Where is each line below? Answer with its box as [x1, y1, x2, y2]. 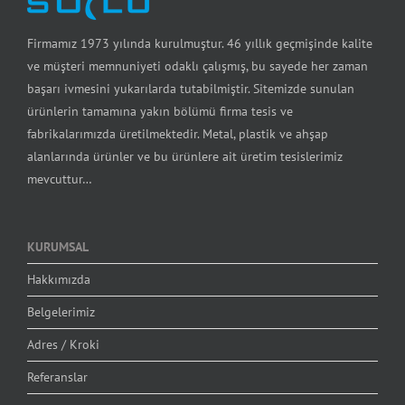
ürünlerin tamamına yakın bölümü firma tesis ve [27, 103, 293, 120]
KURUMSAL [27, 239, 89, 256]
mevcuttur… [27, 171, 92, 188]
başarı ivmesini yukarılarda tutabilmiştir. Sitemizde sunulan [27, 80, 354, 98]
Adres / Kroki [27, 336, 99, 353]
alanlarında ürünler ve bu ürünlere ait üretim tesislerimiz [27, 148, 343, 165]
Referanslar [27, 369, 88, 386]
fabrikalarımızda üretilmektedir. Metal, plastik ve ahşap [27, 126, 328, 143]
